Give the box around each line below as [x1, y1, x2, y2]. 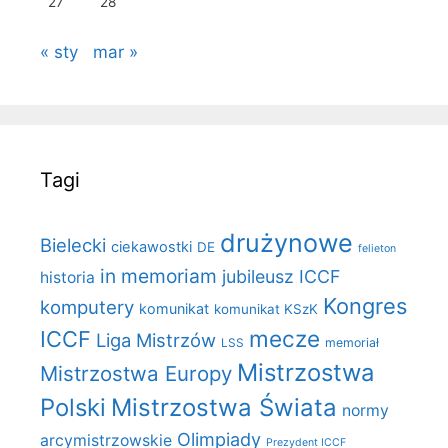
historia [40, 267, 95, 287]
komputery [40, 295, 134, 318]
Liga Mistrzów [96, 328, 216, 351]
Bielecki [40, 233, 106, 256]
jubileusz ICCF [222, 265, 340, 287]
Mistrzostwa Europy [40, 360, 232, 386]
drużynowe [220, 227, 353, 258]
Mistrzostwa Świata [111, 392, 337, 422]
